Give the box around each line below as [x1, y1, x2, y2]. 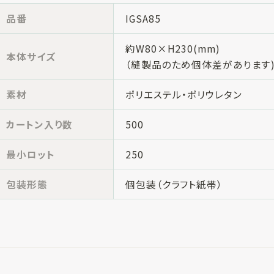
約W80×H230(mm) [125, 41, 220, 55]
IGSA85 [125, 11, 161, 25]
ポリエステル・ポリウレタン [125, 87, 242, 101]
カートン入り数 [6, 117, 73, 131]
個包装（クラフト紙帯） [125, 177, 223, 191]
